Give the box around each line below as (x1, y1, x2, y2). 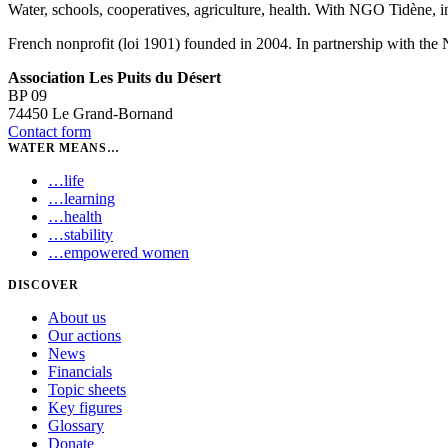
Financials (48, 363, 112, 381)
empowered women (64, 244, 189, 262)
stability (64, 226, 113, 244)
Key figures (48, 399, 122, 417)
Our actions (48, 327, 121, 345)
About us (48, 309, 106, 327)
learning (64, 190, 115, 208)
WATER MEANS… (8, 141, 120, 156)
